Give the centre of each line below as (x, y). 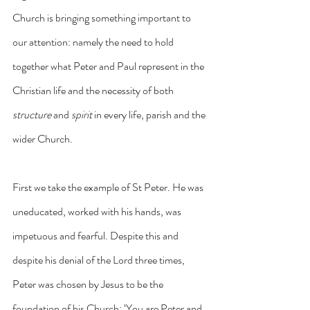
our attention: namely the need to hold (94, 42)
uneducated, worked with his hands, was (98, 211)
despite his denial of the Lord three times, (100, 259)
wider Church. (43, 138)
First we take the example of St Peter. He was (109, 187)
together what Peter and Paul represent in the (109, 66)
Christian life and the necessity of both (94, 90)
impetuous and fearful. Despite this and (97, 235)
